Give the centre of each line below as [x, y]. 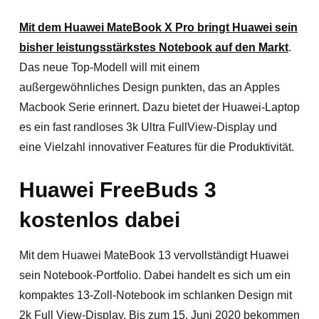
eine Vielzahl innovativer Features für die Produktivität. [156, 147]
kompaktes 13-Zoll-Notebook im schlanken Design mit [155, 295]
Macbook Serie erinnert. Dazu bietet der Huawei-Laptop [159, 107]
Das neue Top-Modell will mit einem [109, 67]
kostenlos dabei [99, 219]
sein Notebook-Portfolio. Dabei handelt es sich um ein [155, 275]
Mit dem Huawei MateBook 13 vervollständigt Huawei [154, 255]
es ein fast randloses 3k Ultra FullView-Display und [148, 127]
